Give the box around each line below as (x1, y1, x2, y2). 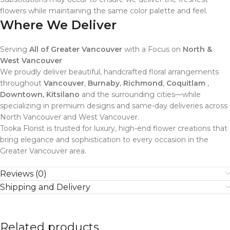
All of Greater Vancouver (29, 45, 122, 54)
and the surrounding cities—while (82, 90, 201, 99)
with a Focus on (122, 45, 183, 54)
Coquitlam (166, 79, 205, 88)
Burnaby (88, 79, 120, 88)
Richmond (123, 79, 163, 88)
